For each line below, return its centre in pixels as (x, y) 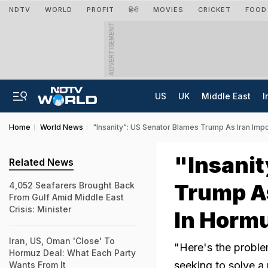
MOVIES (168, 10)
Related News (41, 162)
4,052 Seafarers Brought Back (72, 185)
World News (62, 127)
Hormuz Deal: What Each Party (72, 253)
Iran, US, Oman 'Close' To (62, 241)
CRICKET (214, 10)
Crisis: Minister (40, 209)
